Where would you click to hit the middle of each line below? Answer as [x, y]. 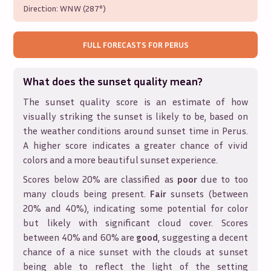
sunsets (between [207, 194]
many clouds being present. [87, 194]
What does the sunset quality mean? [113, 81]
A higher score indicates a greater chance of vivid [135, 145]
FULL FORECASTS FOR [123, 44]
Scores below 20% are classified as [100, 179]
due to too [222, 179]
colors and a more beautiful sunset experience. [121, 160]
